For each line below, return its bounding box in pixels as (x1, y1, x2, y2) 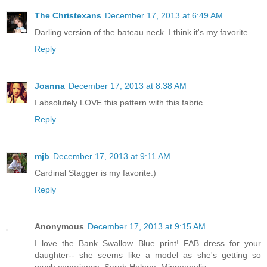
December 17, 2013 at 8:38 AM (69, 81, 187, 91)
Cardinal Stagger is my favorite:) (35, 168, 156, 178)
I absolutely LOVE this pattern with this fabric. (35, 98, 205, 108)
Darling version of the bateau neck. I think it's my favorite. (35, 27, 250, 38)
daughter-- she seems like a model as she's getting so (35, 250, 261, 260)
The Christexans (35, 11, 101, 21)
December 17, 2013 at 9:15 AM (88, 222, 206, 232)
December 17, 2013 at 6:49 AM (105, 11, 223, 21)
